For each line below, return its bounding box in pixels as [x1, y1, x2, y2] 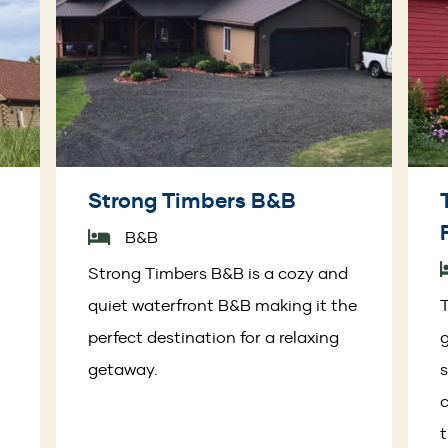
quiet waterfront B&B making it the [88, 295, 358, 316]
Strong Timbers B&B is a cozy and [88, 263, 349, 284]
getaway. [88, 359, 163, 380]
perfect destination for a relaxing [88, 327, 340, 348]
